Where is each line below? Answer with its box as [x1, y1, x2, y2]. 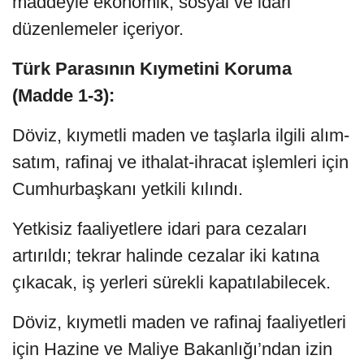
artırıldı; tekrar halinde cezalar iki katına [12, 245, 319, 266]
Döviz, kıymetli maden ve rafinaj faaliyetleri [12, 311, 346, 332]
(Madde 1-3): [12, 84, 115, 106]
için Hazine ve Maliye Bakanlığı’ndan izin [12, 338, 332, 359]
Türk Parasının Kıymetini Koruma [12, 58, 292, 79]
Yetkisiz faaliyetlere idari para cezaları [12, 218, 307, 239]
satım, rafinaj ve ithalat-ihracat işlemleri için [12, 151, 349, 172]
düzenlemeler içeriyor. [12, 18, 184, 39]
